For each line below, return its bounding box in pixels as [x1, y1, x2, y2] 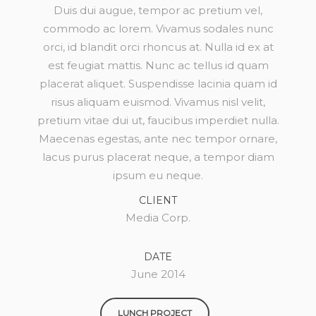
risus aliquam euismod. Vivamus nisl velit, [51, 95, 265, 109]
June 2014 [130, 267, 186, 281]
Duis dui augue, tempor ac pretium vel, [54, 4, 262, 17]
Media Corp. [126, 211, 190, 224]
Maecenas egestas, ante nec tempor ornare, [39, 132, 277, 145]
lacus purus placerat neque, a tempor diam [42, 150, 274, 164]
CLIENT [139, 194, 177, 207]
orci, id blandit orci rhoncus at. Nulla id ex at [42, 40, 274, 54]
